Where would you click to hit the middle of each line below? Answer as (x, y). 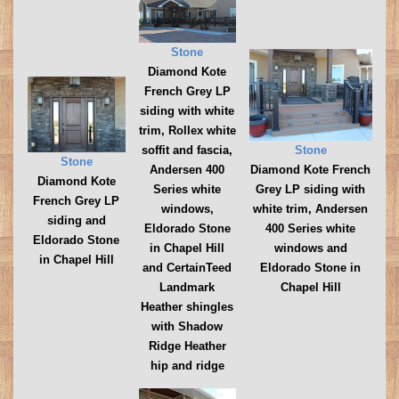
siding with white (187, 111)
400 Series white (310, 228)
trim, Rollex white (187, 131)
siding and (76, 220)
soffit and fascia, (187, 151)
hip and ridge (187, 366)
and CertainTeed (187, 268)
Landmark (187, 288)
